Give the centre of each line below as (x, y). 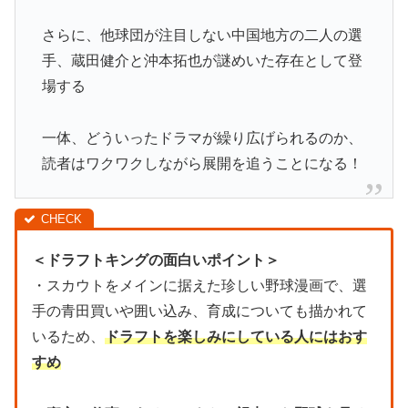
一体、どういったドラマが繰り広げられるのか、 (202, 138)
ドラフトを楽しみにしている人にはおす (236, 336)
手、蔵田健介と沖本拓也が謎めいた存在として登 (202, 61)
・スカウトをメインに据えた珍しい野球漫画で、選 (199, 285)
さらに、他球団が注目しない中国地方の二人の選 (202, 36)
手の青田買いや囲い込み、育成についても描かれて (199, 311)
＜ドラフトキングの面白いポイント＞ (156, 260)
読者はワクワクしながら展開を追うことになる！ (202, 164)
